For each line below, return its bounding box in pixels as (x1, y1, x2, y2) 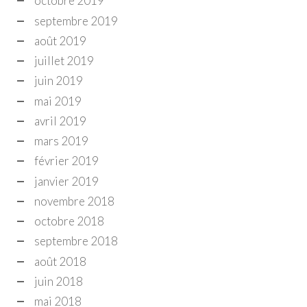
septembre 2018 (34, 234, 118, 249)
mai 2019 (34, 93, 82, 108)
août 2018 (34, 254, 86, 269)
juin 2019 (34, 73, 83, 88)
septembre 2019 (34, 13, 118, 28)
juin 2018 (34, 273, 83, 288)
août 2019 (34, 33, 86, 48)
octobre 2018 (34, 214, 104, 229)
